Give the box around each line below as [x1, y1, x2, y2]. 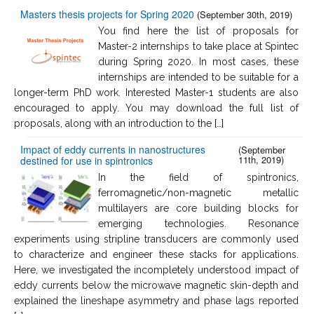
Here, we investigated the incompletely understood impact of [14, 264, 299, 275]
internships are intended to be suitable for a [98, 71, 299, 83]
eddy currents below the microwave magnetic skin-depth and [14, 279, 299, 291]
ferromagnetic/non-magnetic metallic [98, 186, 299, 198]
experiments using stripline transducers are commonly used [14, 233, 299, 245]
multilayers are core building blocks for [98, 202, 299, 214]
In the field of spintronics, [98, 171, 299, 183]
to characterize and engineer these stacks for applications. [14, 248, 299, 260]
